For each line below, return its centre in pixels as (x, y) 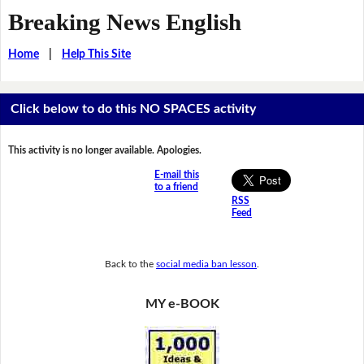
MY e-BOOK (182, 304)
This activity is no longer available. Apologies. (104, 151)
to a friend (176, 187)
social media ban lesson (206, 264)
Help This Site (96, 54)
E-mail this (176, 175)
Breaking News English (124, 22)
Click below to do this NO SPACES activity (134, 109)
